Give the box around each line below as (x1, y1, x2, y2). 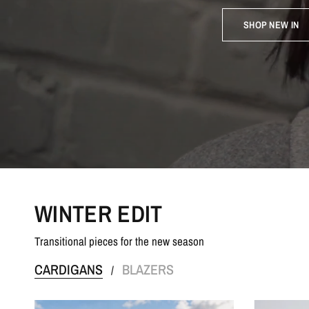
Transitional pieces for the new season (34, 233, 205, 249)
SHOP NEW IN (243, 18, 299, 31)
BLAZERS (122, 260, 174, 279)
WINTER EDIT (34, 198, 163, 230)
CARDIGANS (34, 260, 103, 279)
